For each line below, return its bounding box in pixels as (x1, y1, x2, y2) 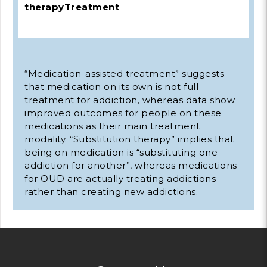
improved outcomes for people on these (24, 107, 222, 119)
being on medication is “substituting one (24, 147, 218, 159)
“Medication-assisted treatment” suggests (24, 68, 224, 80)
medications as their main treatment (24, 120, 200, 132)
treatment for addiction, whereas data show (24, 94, 235, 106)
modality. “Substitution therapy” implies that (24, 133, 234, 145)
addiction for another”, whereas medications (24, 160, 237, 172)
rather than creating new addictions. (24, 186, 198, 198)
